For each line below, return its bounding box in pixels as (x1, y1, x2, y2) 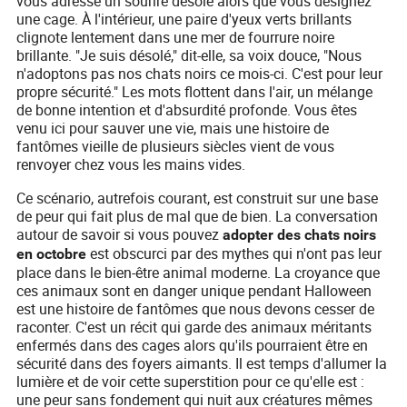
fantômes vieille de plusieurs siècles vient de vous (16, 136, 335, 157)
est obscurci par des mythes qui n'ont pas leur (86, 243, 382, 264)
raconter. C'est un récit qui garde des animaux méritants (16, 317, 372, 338)
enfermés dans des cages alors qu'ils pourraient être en (16, 335, 369, 356)
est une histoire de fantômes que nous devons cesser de (16, 299, 375, 320)
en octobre (16, 245, 87, 263)
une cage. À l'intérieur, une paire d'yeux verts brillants (16, 9, 352, 30)
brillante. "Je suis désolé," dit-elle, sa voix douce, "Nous (16, 45, 362, 66)
